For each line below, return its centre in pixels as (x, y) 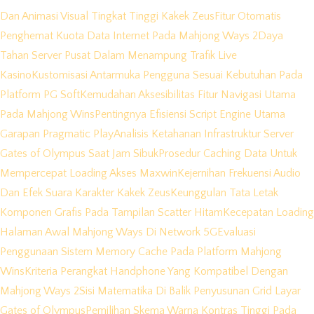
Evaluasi (237, 232)
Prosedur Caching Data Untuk (228, 154)
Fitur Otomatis (248, 16)
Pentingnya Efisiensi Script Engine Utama (190, 115)
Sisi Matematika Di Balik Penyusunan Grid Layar (190, 291)
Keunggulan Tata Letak (224, 193)
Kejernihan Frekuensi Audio (239, 173)
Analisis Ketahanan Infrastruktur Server (204, 134)
